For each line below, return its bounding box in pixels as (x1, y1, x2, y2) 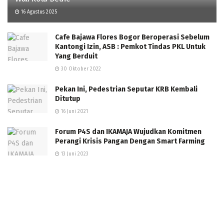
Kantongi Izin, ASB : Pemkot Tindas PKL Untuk (55, 42, 205, 51)
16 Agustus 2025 (19, 9, 57, 15)
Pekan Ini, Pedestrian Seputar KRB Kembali (55, 85, 197, 94)
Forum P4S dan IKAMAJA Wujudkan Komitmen (55, 127, 201, 136)
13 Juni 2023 (59, 151, 88, 157)
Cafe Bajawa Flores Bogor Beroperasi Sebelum (55, 33, 209, 42)
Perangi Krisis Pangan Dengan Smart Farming (55, 137, 205, 146)
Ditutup (55, 94, 80, 103)
